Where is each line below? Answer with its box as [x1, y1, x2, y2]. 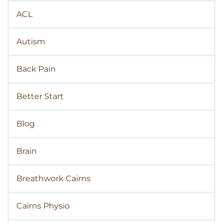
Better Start [16, 92, 64, 102]
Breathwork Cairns [16, 174, 91, 184]
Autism [16, 37, 45, 47]
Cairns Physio [16, 201, 70, 211]
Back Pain [16, 64, 56, 74]
